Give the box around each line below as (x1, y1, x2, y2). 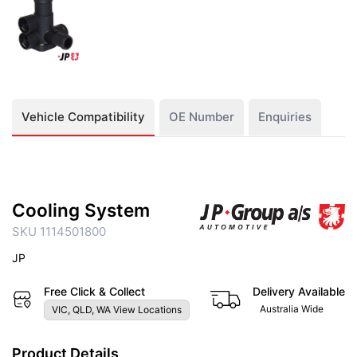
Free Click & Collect (43, 284, 145, 298)
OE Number (169, 108, 234, 124)
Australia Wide (260, 302, 324, 315)
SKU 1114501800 (12, 223, 106, 239)
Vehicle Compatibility (22, 108, 145, 124)
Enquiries (258, 108, 312, 124)
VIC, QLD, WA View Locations (51, 303, 182, 316)
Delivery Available (253, 284, 345, 298)
